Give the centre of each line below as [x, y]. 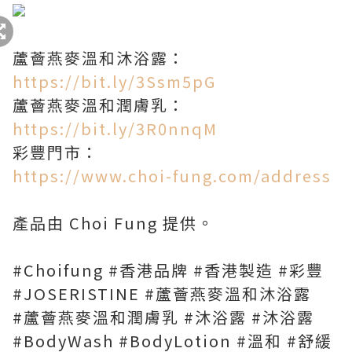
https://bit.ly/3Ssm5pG [114, 82]
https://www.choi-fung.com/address [172, 176]
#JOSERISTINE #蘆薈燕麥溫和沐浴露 [162, 294]
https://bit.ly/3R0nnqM [115, 129]
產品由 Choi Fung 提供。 [114, 223]
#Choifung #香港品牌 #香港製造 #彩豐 [168, 270]
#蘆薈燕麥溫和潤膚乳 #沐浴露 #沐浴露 [163, 317]
